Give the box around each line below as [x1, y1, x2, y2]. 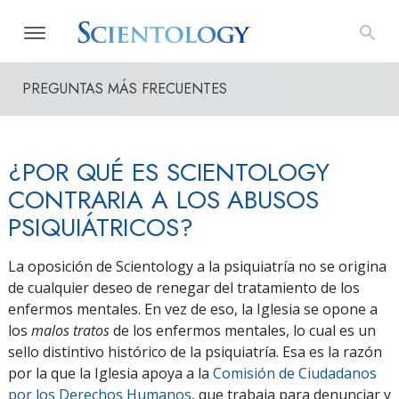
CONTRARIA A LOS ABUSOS [8, 182, 319, 218]
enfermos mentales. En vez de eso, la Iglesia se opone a [8, 299, 378, 319]
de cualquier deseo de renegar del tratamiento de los [8, 278, 360, 297]
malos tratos [31, 321, 110, 340]
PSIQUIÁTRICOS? [8, 209, 193, 246]
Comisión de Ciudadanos [213, 363, 377, 383]
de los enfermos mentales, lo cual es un [110, 321, 376, 340]
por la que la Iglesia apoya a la [8, 363, 213, 383]
